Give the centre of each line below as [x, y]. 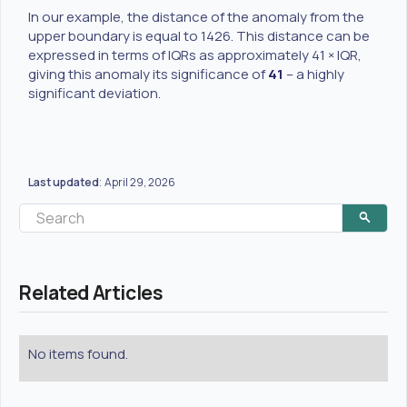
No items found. [78, 353]
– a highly [314, 74]
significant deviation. [96, 93]
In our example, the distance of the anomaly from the [196, 16]
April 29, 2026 [140, 182]
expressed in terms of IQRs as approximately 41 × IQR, [195, 55]
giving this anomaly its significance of [148, 74]
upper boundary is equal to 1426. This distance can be [199, 35]
